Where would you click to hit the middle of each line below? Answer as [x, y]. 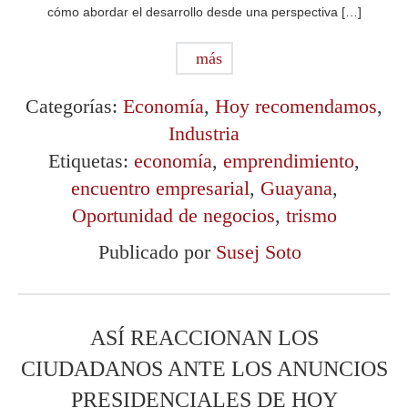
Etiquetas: [91, 161]
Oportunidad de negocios [173, 216]
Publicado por [157, 252]
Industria [204, 134]
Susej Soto [258, 252]
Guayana [296, 189]
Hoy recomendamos [296, 107]
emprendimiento [289, 161]
